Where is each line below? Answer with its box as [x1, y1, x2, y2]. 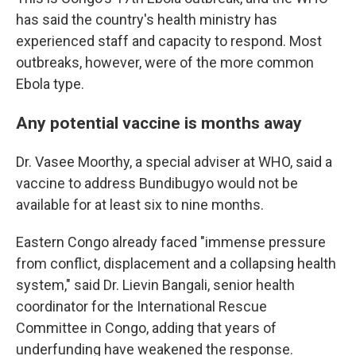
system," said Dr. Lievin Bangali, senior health [16, 277, 295, 294]
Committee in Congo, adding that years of [16, 319, 277, 337]
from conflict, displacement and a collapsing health [16, 255, 336, 273]
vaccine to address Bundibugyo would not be [16, 175, 298, 192]
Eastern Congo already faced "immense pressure [16, 234, 326, 251]
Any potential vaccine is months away [16, 113, 302, 133]
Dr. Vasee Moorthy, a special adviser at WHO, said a [16, 153, 332, 171]
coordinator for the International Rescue [16, 298, 267, 315]
